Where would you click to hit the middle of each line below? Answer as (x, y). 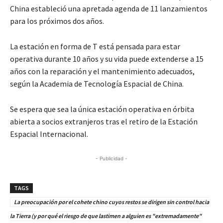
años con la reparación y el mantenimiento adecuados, (102, 71)
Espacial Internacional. (49, 134)
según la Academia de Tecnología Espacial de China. (97, 83)
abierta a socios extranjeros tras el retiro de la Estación (104, 121)
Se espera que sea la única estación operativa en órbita (102, 109)
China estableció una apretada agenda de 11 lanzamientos (109, 8)
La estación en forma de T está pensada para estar (95, 46)
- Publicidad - (111, 158)
